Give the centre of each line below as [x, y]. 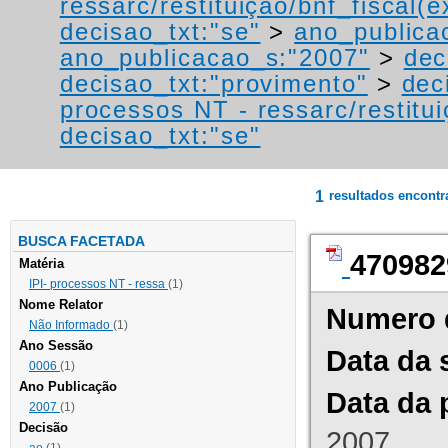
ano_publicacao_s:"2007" [214, 58]
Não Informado [71, 325]
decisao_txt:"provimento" [213, 84]
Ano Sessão [56, 346]
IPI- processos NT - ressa [98, 284]
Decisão [43, 428]
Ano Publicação [68, 387]
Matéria [41, 264]
